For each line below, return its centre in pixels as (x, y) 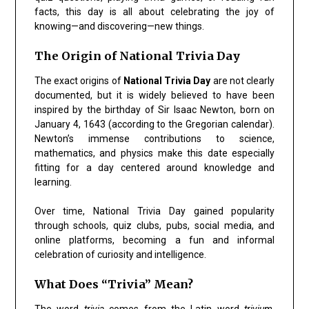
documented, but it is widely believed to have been (154, 95)
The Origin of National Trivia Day (137, 56)
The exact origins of (79, 80)
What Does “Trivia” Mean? (113, 284)
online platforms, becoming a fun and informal (154, 240)
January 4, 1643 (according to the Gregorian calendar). (154, 124)
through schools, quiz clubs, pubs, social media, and (154, 225)
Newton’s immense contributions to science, (154, 138)
